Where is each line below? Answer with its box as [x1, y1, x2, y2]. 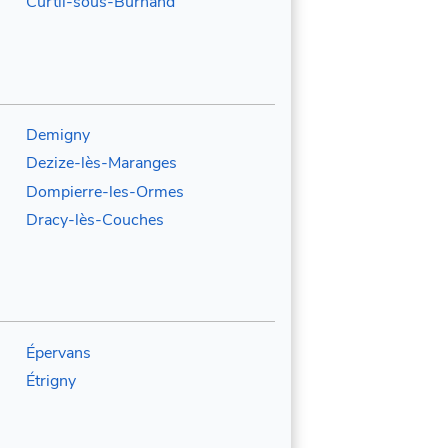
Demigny [25, 123, 90, 146]
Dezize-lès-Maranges [25, 152, 177, 175]
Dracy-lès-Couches [25, 208, 164, 231]
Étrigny [25, 370, 76, 393]
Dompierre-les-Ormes [25, 180, 184, 203]
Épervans [25, 341, 91, 364]
